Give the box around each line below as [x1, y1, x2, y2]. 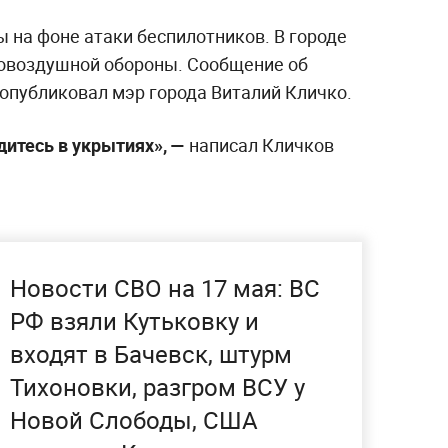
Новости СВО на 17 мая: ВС [10, 272, 320, 305]
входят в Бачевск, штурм [10, 338, 292, 371]
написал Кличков [185, 133, 334, 158]
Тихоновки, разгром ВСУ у [10, 371, 305, 404]
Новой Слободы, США [10, 404, 258, 437]
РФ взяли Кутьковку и [10, 305, 259, 338]
